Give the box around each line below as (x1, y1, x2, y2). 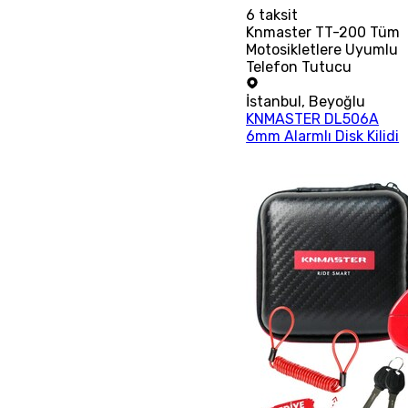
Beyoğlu (309, 92, 366, 110)
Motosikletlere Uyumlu (246, 40, 399, 58)
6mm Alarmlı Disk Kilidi (246, 127, 400, 145)
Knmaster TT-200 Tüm (246, 23, 401, 41)
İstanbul (246, 92, 302, 110)
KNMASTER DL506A (246, 109, 380, 127)
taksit (255, 5, 299, 24)
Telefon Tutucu (246, 57, 352, 76)
